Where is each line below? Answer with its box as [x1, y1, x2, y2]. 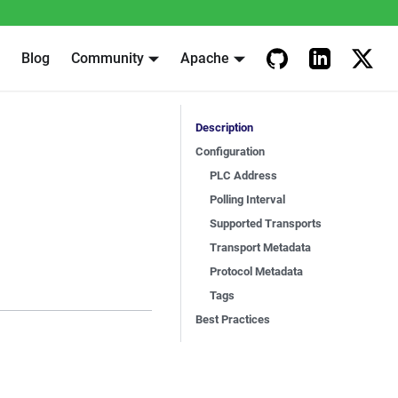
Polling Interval [210, 193, 285, 206]
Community [70, 50, 144, 67]
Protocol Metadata [210, 265, 303, 278]
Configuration [195, 145, 265, 158]
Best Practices [195, 313, 270, 326]
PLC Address [210, 169, 277, 182]
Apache [180, 50, 230, 67]
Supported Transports [210, 217, 322, 230]
